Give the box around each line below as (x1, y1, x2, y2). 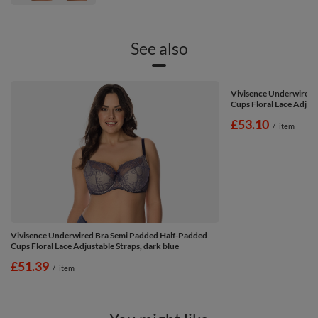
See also (130, 38, 188, 58)
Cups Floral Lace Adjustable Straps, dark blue (11, 240, 179, 251)
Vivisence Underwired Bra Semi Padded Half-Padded (11, 229, 207, 241)
